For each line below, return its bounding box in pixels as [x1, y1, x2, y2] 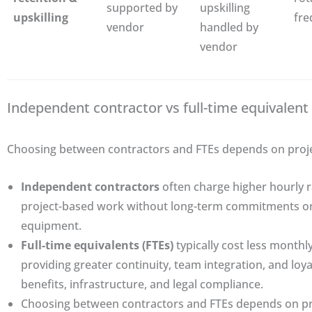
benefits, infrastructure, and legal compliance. [21, 276, 263, 292]
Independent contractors [21, 179, 159, 195]
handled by [200, 19, 258, 35]
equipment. [21, 218, 81, 234]
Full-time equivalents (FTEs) [21, 237, 173, 253]
